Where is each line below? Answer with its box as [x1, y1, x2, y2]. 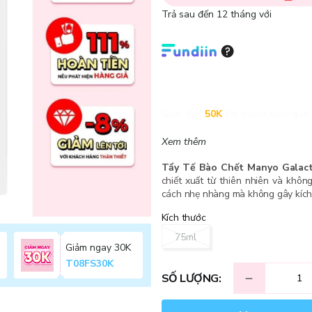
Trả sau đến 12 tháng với [161, 8, 272, 21]
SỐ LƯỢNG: [161, 270, 221, 286]
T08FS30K [65, 257, 114, 271]
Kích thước [161, 211, 206, 224]
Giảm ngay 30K [65, 241, 132, 255]
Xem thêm [161, 135, 206, 148]
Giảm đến [161, 107, 202, 120]
